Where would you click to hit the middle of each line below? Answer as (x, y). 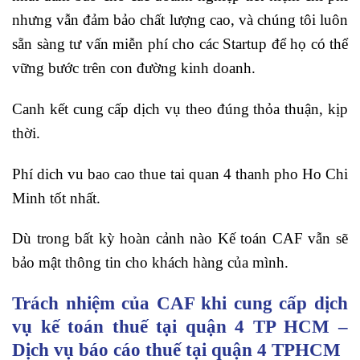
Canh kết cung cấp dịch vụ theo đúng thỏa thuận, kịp (180, 108)
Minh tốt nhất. (56, 198)
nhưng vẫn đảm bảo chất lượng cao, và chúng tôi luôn (180, 19)
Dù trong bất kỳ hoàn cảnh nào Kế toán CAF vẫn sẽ (180, 239)
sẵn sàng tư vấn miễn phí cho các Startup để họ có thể (180, 43)
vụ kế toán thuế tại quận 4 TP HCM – (180, 327)
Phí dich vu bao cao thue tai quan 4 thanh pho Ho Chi (180, 174)
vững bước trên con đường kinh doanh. (134, 67)
